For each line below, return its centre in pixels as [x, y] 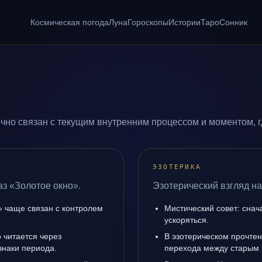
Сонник [233, 22]
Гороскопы [148, 22]
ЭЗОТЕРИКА [177, 167]
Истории [184, 22]
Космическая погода [69, 22]
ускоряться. [187, 220]
